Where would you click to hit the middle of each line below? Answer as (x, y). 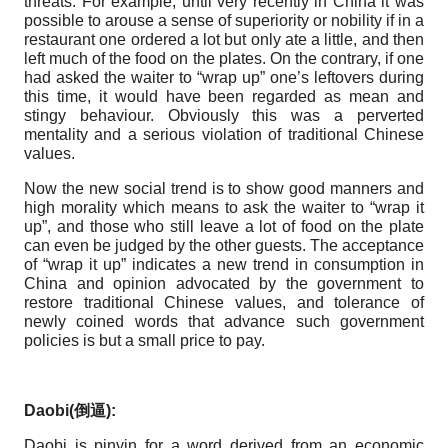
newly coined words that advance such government (224, 321)
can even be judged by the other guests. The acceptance (224, 245)
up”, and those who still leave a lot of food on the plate (224, 226)
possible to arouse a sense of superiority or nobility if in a (224, 20)
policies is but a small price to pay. (144, 340)
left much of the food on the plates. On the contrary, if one (224, 58)
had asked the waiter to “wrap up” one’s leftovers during (224, 77)
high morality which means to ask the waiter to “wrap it (224, 207)
